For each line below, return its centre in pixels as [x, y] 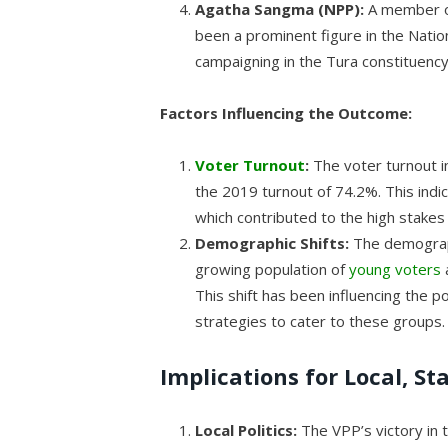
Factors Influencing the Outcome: [286, 112]
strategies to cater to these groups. [320, 320]
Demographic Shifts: [272, 242]
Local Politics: [246, 430]
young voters [395, 268]
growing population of [272, 268]
